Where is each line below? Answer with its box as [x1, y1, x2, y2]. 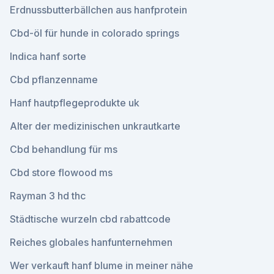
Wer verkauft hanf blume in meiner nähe [10, 259, 193, 272]
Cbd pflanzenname [10, 73, 98, 86]
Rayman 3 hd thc [10, 190, 86, 202]
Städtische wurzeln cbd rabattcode [10, 213, 171, 225]
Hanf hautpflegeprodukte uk [10, 97, 139, 109]
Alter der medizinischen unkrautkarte [10, 120, 180, 132]
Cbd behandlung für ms [10, 143, 117, 155]
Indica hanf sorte [10, 50, 86, 62]
